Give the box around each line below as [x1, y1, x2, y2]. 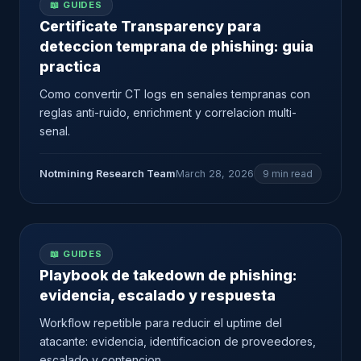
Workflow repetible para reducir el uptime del [39, 316, 282, 330]
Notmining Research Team [39, 167, 176, 180]
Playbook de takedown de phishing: [39, 267, 297, 284]
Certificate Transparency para [39, 18, 261, 35]
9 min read [263, 168, 313, 180]
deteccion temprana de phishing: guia [39, 38, 313, 55]
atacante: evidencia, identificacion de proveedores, [39, 334, 316, 348]
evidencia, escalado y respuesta [39, 287, 276, 304]
